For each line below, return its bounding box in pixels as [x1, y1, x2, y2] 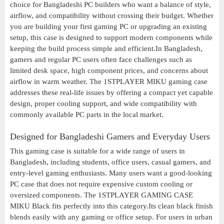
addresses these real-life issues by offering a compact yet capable [10, 88, 213, 97]
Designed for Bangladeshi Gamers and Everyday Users [10, 131, 210, 142]
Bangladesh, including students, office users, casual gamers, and [10, 158, 211, 166]
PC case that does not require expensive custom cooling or [10, 180, 192, 188]
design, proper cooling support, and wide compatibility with [10, 99, 197, 108]
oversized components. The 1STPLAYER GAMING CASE [10, 191, 193, 199]
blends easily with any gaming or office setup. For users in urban [10, 213, 212, 221]
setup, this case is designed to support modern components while [10, 33, 212, 42]
